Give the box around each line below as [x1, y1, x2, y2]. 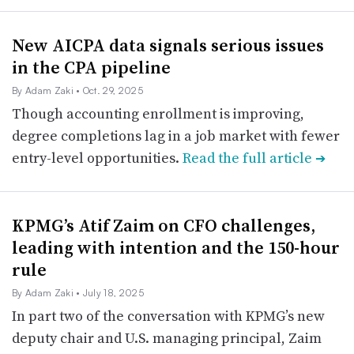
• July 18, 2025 [76, 287, 144, 299]
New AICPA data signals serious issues [12, 33, 324, 57]
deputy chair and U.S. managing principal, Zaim [12, 328, 322, 348]
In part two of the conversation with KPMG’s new [12, 306, 325, 326]
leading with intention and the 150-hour [12, 235, 340, 259]
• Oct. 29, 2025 [76, 85, 143, 96]
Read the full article [183, 148, 315, 168]
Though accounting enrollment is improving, [12, 104, 304, 123]
